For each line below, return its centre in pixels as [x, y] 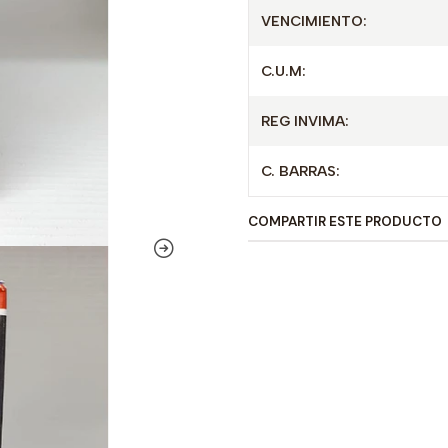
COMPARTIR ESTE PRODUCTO [345, 221]
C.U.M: [283, 71]
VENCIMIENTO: [314, 21]
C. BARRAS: [300, 171]
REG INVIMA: [305, 121]
